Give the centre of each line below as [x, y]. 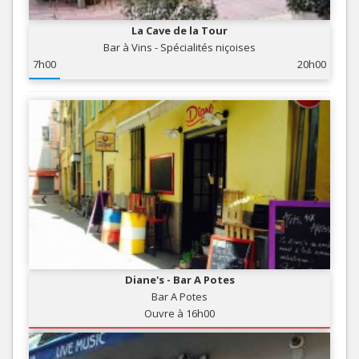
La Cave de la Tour [179, 31]
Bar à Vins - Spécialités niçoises [179, 48]
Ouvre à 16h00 [179, 314]
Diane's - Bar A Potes [179, 280]
